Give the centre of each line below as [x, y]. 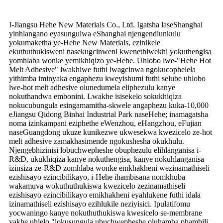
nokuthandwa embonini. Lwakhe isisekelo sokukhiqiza [95, 96]
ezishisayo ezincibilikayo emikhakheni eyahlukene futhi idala [105, 195]
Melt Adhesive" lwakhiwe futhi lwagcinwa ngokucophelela [102, 69]
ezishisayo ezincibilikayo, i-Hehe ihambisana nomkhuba [97, 177]
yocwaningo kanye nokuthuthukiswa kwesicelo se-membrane [106, 213]
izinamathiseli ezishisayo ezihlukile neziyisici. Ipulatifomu [100, 204]
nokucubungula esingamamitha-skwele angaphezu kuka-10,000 [109, 105]
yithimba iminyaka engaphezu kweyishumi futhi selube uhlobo [107, 78]
